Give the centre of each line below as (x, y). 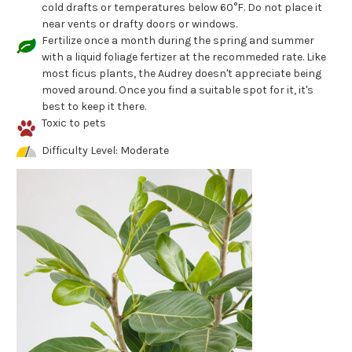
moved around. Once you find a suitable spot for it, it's (178, 90)
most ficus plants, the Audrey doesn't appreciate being (181, 73)
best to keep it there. (94, 106)
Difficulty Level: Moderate (105, 150)
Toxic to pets (74, 123)
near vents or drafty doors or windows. (139, 24)
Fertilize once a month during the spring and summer (178, 40)
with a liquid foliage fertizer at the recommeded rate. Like (184, 57)
